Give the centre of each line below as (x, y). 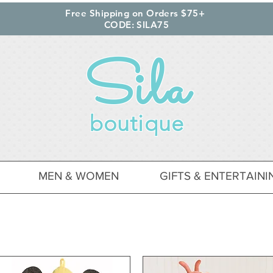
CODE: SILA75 (136, 25)
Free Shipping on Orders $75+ (136, 13)
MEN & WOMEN (78, 176)
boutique (137, 123)
